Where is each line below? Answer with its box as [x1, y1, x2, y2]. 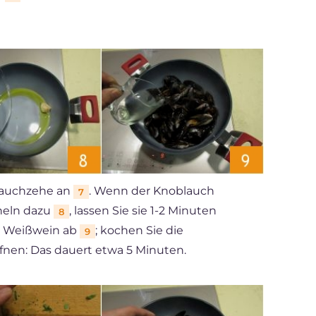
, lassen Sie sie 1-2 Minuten [69, 204, 217, 218]
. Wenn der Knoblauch [89, 184, 214, 198]
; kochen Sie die [95, 224, 183, 238]
